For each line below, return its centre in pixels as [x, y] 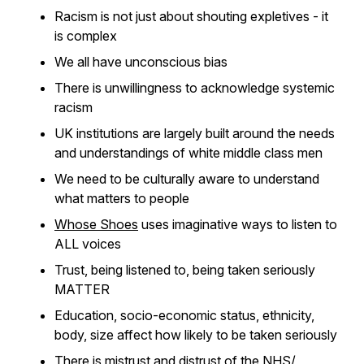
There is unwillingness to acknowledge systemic [195, 88]
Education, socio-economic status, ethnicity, [184, 315]
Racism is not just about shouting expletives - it [191, 16]
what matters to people [122, 198]
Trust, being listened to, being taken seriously [185, 270]
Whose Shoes [96, 224]
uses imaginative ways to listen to [238, 224]
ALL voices [88, 244]
